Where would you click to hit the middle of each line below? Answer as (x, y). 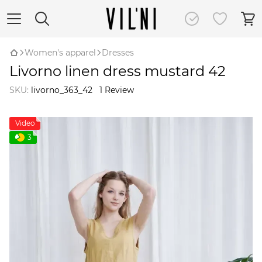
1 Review (117, 90)
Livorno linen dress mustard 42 (118, 71)
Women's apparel (60, 53)
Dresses (118, 53)
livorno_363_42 (61, 90)
